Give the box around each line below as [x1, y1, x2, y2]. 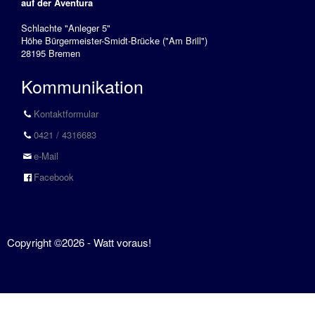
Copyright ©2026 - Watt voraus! [7, 235, 151, 250]
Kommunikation [21, 73, 143, 98]
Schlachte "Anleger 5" [21, 21, 110, 34]
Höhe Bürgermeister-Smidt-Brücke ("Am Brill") [21, 34, 207, 47]
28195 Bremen [21, 46, 80, 60]
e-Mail [34, 149, 59, 162]
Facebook [34, 170, 75, 184]
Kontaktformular [34, 107, 99, 120]
